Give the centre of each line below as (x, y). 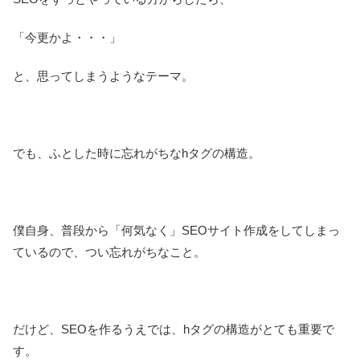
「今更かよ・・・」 (67, 37)
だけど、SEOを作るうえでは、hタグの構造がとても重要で (174, 329)
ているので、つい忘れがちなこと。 (109, 252)
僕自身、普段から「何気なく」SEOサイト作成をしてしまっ (176, 230)
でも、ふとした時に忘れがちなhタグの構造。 (137, 153)
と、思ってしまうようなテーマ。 (103, 76)
